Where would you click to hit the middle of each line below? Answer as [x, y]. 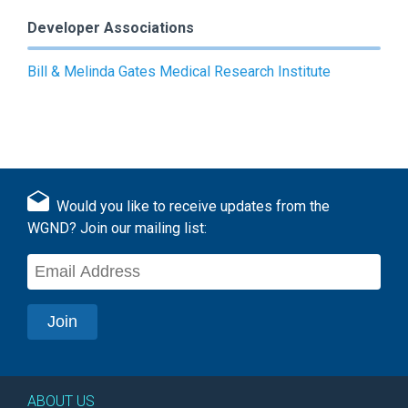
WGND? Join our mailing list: [117, 228]
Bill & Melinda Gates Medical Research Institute [179, 71]
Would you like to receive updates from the [189, 206]
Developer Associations [111, 27]
